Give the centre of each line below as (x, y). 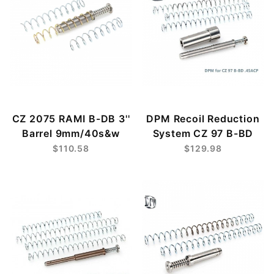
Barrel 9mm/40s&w (71, 133)
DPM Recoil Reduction (203, 118)
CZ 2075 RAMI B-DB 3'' (71, 118)
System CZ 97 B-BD (203, 133)
